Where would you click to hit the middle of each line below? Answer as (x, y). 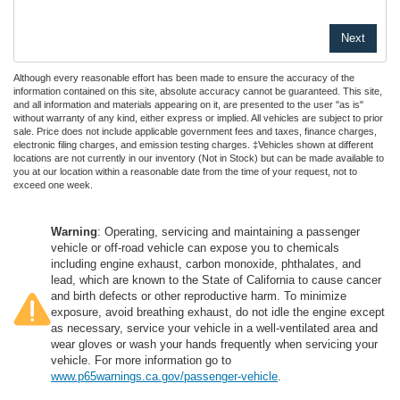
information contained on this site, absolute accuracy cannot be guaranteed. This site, (198, 92)
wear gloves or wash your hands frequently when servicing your (214, 345)
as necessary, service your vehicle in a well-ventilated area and (214, 329)
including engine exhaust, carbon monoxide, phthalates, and (206, 264)
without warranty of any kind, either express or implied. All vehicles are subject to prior (198, 118)
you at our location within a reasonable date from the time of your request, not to (185, 172)
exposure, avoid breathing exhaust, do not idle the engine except (218, 312)
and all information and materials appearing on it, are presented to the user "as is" (188, 105)
